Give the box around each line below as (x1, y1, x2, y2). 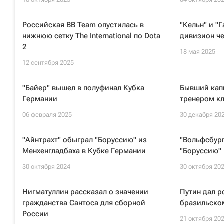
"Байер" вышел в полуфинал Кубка (22, 83, 144, 92)
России (22, 209, 48, 218)
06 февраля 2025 (22, 111, 72, 118)
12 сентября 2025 (22, 59, 74, 66)
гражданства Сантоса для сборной (22, 198, 145, 207)
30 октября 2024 (22, 163, 70, 170)
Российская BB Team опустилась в (22, 20, 144, 29)
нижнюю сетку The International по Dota (22, 31, 160, 40)
